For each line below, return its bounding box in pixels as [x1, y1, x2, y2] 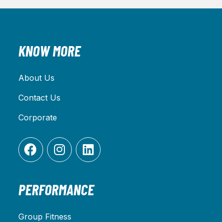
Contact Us [18, 92, 60, 103]
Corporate [18, 112, 57, 122]
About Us [18, 72, 55, 83]
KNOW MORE [18, 41, 81, 59]
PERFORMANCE [18, 180, 94, 198]
